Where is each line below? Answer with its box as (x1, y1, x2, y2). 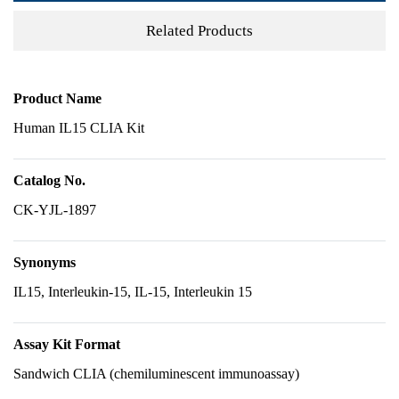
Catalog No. (13, 173, 85, 188)
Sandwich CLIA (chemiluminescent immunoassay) (13, 366, 299, 381)
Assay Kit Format (13, 337, 120, 352)
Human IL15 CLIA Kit (13, 120, 144, 135)
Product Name (13, 91, 102, 106)
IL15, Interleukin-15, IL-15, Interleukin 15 (13, 284, 252, 299)
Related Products (146, 21, 253, 39)
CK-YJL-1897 (13, 202, 96, 217)
